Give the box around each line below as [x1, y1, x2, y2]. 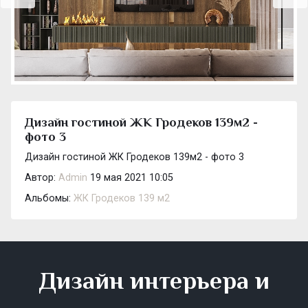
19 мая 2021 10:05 [87, 171, 173, 184]
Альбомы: [25, 192, 74, 204]
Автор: [25, 171, 58, 184]
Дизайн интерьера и [38, 266, 269, 294]
